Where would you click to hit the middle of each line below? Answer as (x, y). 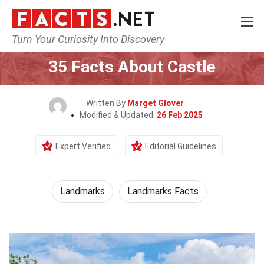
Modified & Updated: (118, 115)
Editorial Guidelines (181, 146)
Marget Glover (156, 103)
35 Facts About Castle (132, 67)
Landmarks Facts (163, 191)
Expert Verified (83, 146)
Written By (107, 103)
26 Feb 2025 (179, 115)
